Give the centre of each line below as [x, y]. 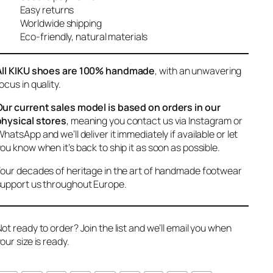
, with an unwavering [198, 71]
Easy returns [47, 10]
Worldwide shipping [61, 23]
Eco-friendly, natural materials [84, 37]
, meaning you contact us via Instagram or [154, 121]
